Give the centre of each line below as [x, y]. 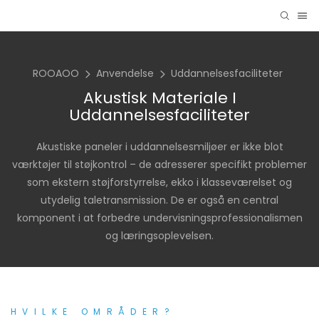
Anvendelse [125, 73]
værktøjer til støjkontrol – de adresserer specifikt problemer [159, 164]
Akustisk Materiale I [159, 98]
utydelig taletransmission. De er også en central [159, 200]
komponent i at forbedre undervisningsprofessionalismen [159, 218]
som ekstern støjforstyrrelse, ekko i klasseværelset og [159, 182]
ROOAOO [56, 73]
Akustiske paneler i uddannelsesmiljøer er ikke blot [159, 146]
